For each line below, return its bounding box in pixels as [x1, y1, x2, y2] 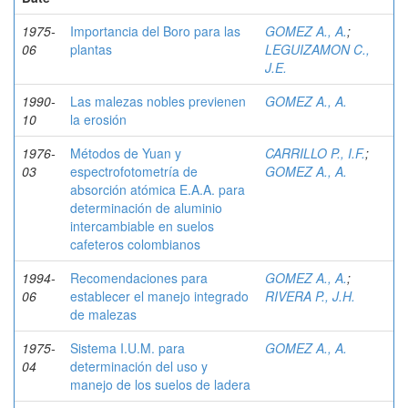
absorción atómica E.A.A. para [70, 180, 245, 199]
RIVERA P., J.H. [265, 287, 355, 305]
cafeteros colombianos [70, 235, 200, 253]
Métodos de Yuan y [70, 144, 181, 162]
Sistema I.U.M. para [70, 339, 185, 357]
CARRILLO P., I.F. [265, 144, 365, 162]
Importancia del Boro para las [70, 22, 240, 40]
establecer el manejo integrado [70, 287, 249, 305]
